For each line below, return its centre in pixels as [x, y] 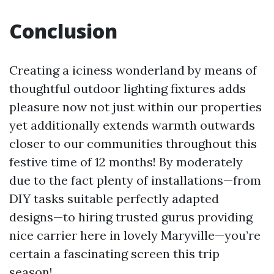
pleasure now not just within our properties [135, 107]
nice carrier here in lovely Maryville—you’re [135, 235]
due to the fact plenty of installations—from [135, 180]
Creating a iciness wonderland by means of [133, 70]
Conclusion [63, 31]
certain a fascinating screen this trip [114, 254]
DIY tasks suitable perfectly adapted [114, 198]
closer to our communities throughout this [133, 143]
